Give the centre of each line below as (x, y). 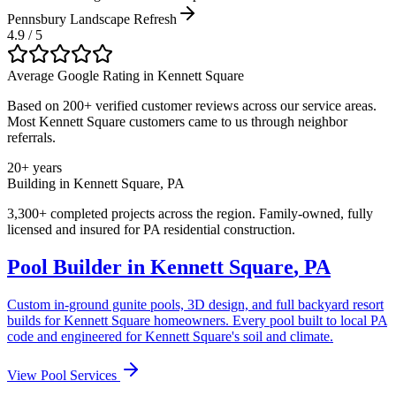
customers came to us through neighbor (236, 122)
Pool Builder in (79, 267)
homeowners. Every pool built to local (260, 320)
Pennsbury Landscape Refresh (92, 19)
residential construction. (228, 229)
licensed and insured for (75, 229)
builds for (35, 320)
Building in (40, 183)
